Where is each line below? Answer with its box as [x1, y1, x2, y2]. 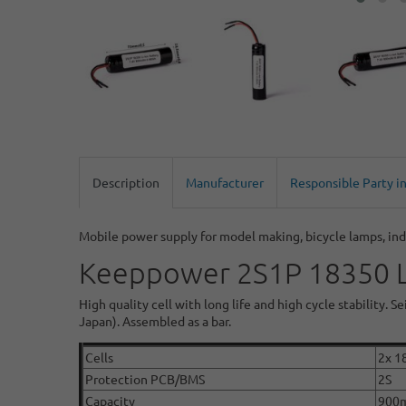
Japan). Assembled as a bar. [79, 313, 231, 330]
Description [92, 174, 159, 191]
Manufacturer [186, 174, 264, 191]
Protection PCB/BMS [85, 371, 205, 388]
